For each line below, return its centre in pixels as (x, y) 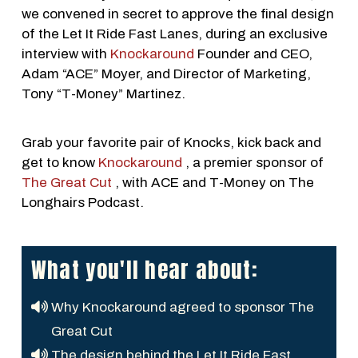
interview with (66, 54)
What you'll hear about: (144, 270)
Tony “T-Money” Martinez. (103, 93)
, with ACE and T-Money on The (213, 183)
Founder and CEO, (253, 54)
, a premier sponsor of (253, 163)
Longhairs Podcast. (82, 203)
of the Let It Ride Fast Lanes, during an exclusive (174, 34)
